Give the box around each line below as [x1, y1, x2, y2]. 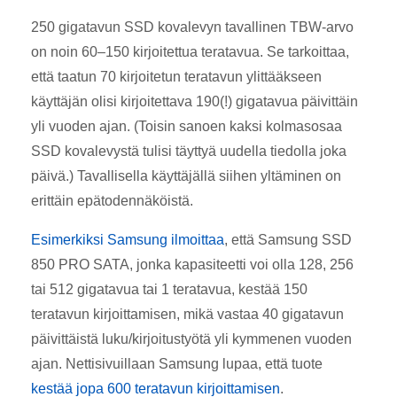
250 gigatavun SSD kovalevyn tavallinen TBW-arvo [31, 19, 354, 35]
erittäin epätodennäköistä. [31, 192, 193, 208]
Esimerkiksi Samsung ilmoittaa [31, 231, 224, 247]
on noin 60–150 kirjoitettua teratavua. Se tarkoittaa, [31, 43, 349, 59]
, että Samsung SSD [224, 231, 352, 247]
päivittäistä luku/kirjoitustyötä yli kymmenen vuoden [31, 331, 352, 346]
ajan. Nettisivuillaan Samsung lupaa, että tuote [31, 355, 323, 371]
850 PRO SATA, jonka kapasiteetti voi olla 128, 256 [31, 256, 354, 272]
